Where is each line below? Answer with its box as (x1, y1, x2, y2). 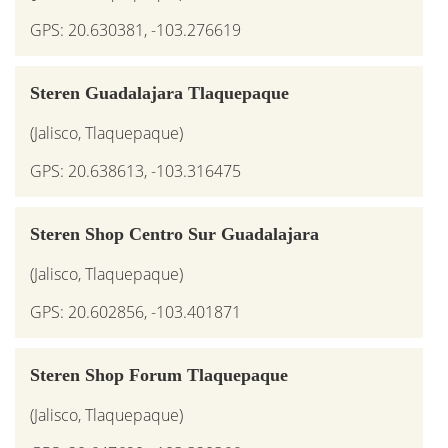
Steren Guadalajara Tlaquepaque (30, 82, 289, 103)
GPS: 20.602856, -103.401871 (30, 300, 241, 323)
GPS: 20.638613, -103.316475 (30, 159, 241, 182)
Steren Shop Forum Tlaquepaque (30, 364, 288, 385)
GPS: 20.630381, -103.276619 (30, 18, 241, 41)
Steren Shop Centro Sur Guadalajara (30, 223, 319, 244)
